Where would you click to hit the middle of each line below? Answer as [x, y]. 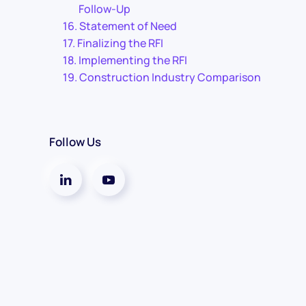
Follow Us [75, 142]
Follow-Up [105, 9]
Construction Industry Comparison [170, 77]
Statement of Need [128, 26]
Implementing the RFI [133, 60]
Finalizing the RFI [121, 43]
